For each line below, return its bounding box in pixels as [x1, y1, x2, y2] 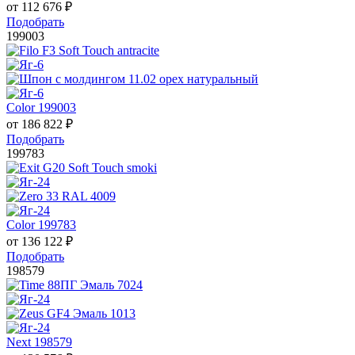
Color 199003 [6, 101, 76, 115]
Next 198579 [6, 335, 72, 349]
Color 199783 [6, 218, 76, 232]
